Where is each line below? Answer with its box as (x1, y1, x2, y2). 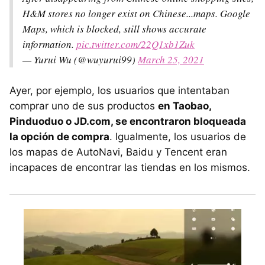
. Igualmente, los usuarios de (109, 130, 246, 143)
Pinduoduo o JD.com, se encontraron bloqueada (9, 115, 246, 127)
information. (22, 37, 76, 51)
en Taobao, (158, 99, 211, 112)
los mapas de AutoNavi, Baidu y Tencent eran (9, 146, 227, 158)
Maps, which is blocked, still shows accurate (22, 21, 206, 35)
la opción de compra (9, 130, 109, 143)
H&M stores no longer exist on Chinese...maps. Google (22, 6, 250, 20)
